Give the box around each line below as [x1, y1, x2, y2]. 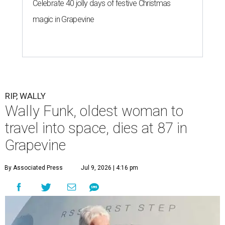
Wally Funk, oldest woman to [5, 102, 183, 120]
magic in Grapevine [33, 15, 94, 25]
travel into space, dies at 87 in [5, 120, 187, 137]
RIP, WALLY [5, 91, 46, 101]
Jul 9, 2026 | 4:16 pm [81, 164, 138, 172]
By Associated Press [5, 164, 63, 172]
